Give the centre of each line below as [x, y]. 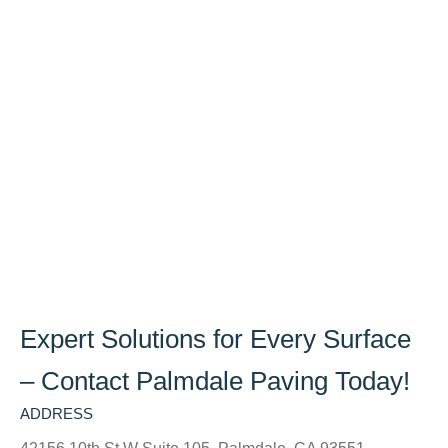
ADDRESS [56, 414]
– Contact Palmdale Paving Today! [215, 381]
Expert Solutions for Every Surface [215, 339]
